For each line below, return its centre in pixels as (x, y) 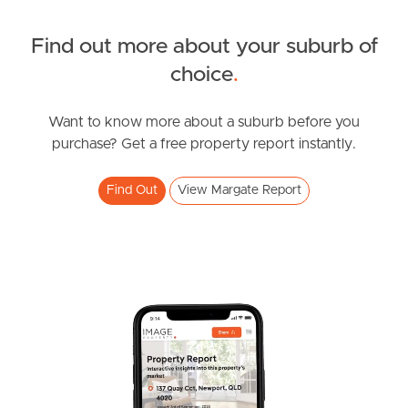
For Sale (42, 99)
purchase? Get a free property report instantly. (204, 144)
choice (201, 75)
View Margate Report (240, 191)
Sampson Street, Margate (102, 120)
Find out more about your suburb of (204, 47)
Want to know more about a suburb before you (204, 122)
